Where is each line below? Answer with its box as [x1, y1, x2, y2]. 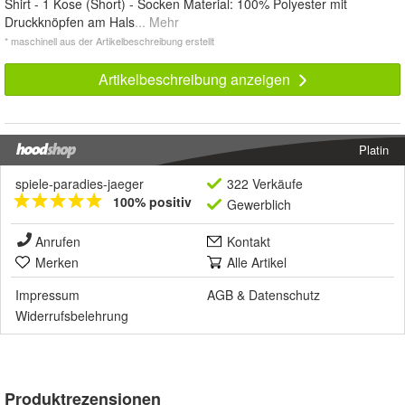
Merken [35, 253, 79, 272]
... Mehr [135, 13, 179, 32]
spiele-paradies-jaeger [15, 174, 144, 193]
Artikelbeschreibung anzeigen [98, 69, 294, 90]
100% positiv [113, 193, 192, 212]
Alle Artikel [227, 253, 287, 272]
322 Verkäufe [227, 174, 303, 193]
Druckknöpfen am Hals [5, 13, 135, 32]
